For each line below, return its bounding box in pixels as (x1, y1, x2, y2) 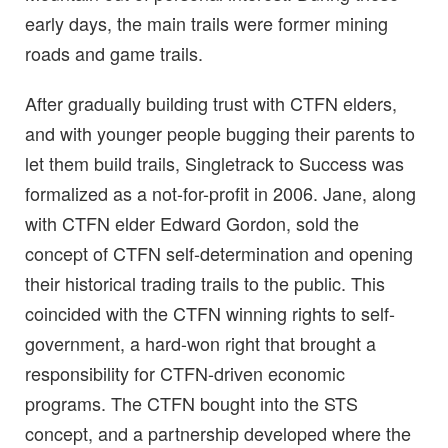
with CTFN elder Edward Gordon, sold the (25, 209, 359, 236)
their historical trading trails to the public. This (25, 269, 385, 296)
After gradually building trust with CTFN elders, (25, 89, 397, 116)
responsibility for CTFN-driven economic (25, 359, 345, 386)
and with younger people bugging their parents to (25, 119, 415, 146)
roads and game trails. (25, 39, 203, 66)
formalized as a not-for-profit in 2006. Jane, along (25, 179, 416, 206)
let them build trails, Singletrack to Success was (25, 149, 404, 176)
